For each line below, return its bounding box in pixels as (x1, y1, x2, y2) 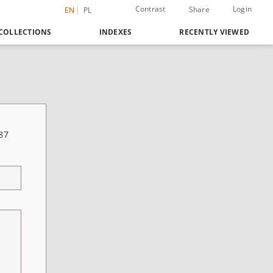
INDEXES (99, 27, 132, 37)
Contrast (135, 4, 166, 14)
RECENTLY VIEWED (179, 27, 249, 37)
